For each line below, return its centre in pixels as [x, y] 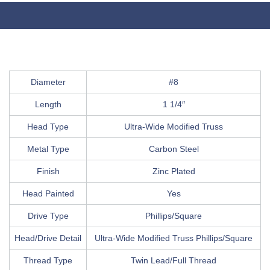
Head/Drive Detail [48, 238]
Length [48, 104]
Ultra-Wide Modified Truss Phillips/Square [174, 238]
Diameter [48, 82]
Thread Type [48, 260]
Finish [48, 171]
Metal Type [48, 149]
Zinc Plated [174, 171]
